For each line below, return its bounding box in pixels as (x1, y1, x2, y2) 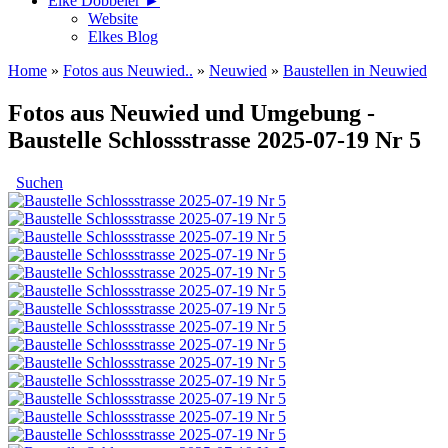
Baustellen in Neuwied (283, 61, 427, 79)
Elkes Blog (88, 27, 158, 45)
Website (88, 9, 138, 27)
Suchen (16, 173, 63, 191)
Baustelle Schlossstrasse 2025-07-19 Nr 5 (8, 126, 421, 153)
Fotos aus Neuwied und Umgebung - (8, 99, 375, 126)
